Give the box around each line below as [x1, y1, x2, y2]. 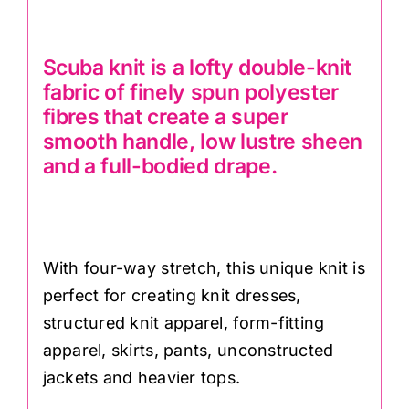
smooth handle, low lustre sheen [42, 128, 362, 154]
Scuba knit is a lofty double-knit [42, 54, 352, 80]
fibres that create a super [42, 103, 288, 130]
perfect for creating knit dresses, [42, 285, 301, 305]
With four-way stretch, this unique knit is [42, 257, 365, 278]
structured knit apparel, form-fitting [42, 312, 325, 332]
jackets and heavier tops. [42, 367, 241, 387]
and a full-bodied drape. [42, 152, 278, 179]
